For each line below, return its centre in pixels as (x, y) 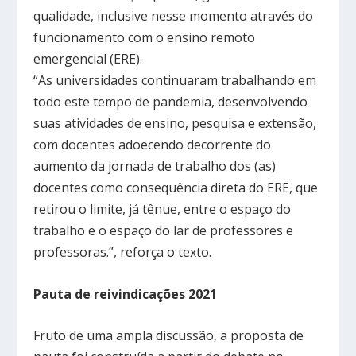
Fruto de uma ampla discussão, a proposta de (169, 336)
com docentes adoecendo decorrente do (153, 145)
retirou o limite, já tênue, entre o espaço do (163, 209)
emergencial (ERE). (88, 59)
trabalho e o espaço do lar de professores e (164, 231)
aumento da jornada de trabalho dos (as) (155, 166)
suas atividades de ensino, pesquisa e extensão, (175, 124)
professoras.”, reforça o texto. (123, 252)
